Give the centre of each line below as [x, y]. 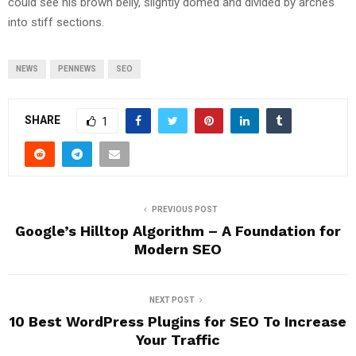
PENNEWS [77, 68]
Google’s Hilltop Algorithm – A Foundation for [178, 230]
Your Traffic [178, 339]
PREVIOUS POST [184, 209]
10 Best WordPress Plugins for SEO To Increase [178, 321]
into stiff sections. [56, 22]
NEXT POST [172, 300]
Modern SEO [178, 249]
